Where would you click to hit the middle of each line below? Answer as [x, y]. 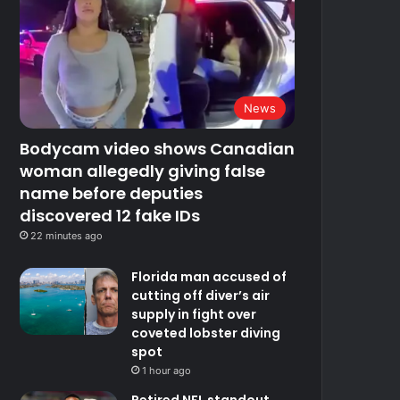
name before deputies [112, 193]
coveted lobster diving [206, 333]
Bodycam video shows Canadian [158, 148]
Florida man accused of [209, 276]
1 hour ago [167, 370]
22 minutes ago [67, 235]
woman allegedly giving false [143, 171]
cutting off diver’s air [201, 295]
